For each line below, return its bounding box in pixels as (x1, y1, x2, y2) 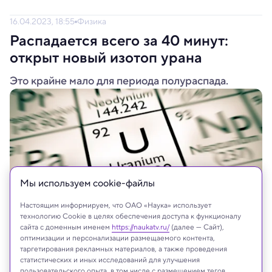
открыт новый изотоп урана (10, 47, 202, 69)
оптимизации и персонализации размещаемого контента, (20, 233, 215, 243)
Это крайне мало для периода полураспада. (10, 73, 228, 89)
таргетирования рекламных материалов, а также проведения (20, 243, 227, 254)
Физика (77, 15, 106, 27)
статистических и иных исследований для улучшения (20, 254, 200, 265)
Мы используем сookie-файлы (20, 176, 155, 190)
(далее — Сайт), (169, 222, 224, 232)
